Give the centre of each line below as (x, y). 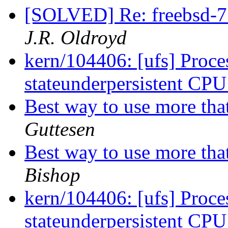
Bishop (52, 175)
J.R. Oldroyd (76, 38)
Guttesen (60, 129)
